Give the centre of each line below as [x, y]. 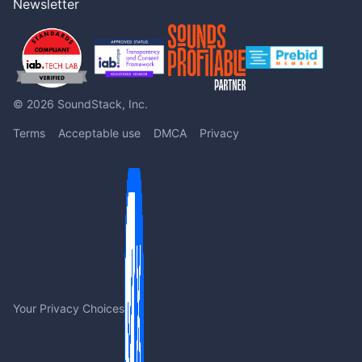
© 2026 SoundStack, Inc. [80, 104]
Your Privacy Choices [69, 309]
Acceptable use [99, 133]
